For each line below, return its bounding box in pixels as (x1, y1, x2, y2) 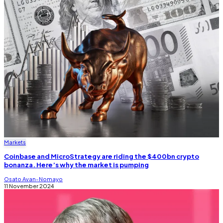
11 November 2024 (4, 182, 54, 190)
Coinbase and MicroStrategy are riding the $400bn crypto (4, 152, 199, 161)
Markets (4, 138, 26, 146)
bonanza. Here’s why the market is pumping (4, 160, 149, 169)
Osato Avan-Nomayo (4, 175, 63, 183)
